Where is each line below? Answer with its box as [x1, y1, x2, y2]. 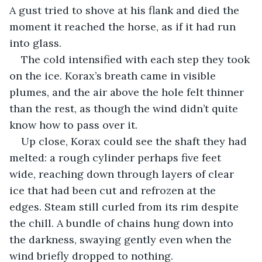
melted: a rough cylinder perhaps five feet [9, 150, 224, 164]
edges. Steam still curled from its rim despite [9, 199, 242, 213]
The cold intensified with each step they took [21, 52, 253, 66]
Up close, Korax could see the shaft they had [21, 134, 250, 148]
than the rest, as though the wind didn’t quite [9, 101, 241, 115]
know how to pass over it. [9, 118, 137, 132]
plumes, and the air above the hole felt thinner [9, 85, 247, 99]
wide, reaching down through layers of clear [9, 167, 237, 181]
